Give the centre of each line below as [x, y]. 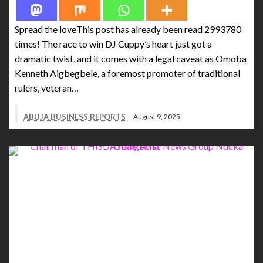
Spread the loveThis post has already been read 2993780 [128, 29]
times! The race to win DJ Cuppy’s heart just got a [113, 43]
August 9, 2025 [157, 117]
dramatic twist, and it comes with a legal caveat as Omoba [131, 58]
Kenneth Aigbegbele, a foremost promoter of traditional [127, 73]
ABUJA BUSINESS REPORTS [75, 117]
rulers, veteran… [47, 87]
